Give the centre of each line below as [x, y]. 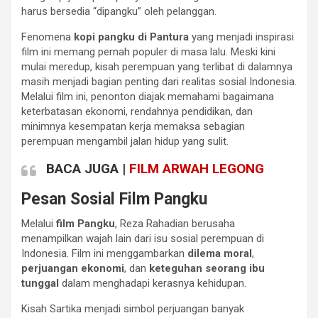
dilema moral [220, 253]
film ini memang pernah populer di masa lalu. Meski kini [148, 51]
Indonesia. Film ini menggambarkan [104, 253]
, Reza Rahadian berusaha [175, 223]
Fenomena [48, 37]
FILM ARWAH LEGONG [197, 168]
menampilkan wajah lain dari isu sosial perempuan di [143, 238]
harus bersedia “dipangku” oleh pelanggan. [119, 11]
